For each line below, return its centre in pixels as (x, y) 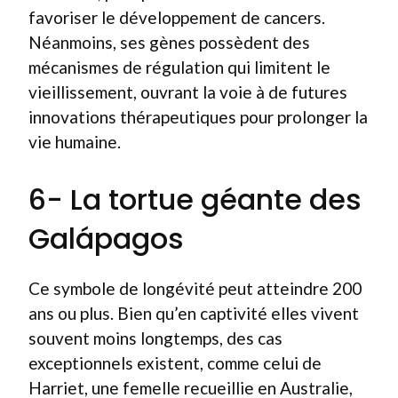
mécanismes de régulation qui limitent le (179, 67)
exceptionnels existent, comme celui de (175, 362)
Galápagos (106, 238)
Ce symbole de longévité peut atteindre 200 (195, 288)
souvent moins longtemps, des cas (155, 338)
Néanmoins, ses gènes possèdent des (169, 42)
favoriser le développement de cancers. (177, 17)
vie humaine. (75, 142)
